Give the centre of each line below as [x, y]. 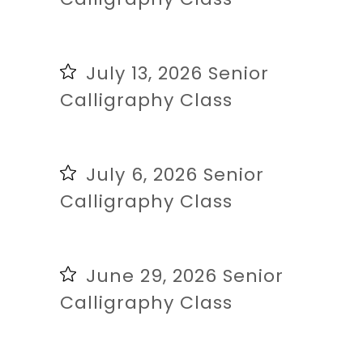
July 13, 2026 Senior [177, 73]
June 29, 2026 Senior [185, 275]
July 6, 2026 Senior [175, 174]
